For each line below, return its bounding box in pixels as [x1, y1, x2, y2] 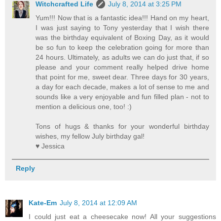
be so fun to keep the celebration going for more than [36, 43, 209, 51]
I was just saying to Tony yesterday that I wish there [36, 23, 209, 32]
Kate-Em [29, 199, 57, 207]
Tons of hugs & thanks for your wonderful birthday [36, 122, 209, 130]
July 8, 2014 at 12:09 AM [60, 199, 137, 207]
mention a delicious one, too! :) [36, 102, 132, 110]
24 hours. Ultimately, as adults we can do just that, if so [36, 53, 209, 61]
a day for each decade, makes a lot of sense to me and [36, 82, 209, 91]
